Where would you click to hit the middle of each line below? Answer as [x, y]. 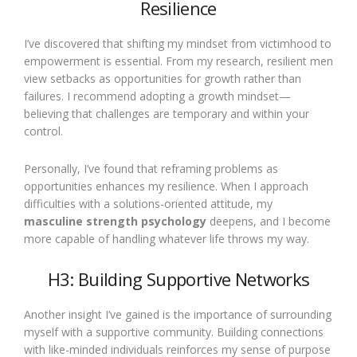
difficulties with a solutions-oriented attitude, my [148, 204]
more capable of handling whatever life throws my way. [167, 239]
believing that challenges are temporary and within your [167, 114]
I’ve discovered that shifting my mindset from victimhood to [178, 43]
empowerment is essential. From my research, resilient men [178, 61]
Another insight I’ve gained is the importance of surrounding [178, 314]
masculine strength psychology [115, 221]
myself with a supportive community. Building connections [174, 332]
